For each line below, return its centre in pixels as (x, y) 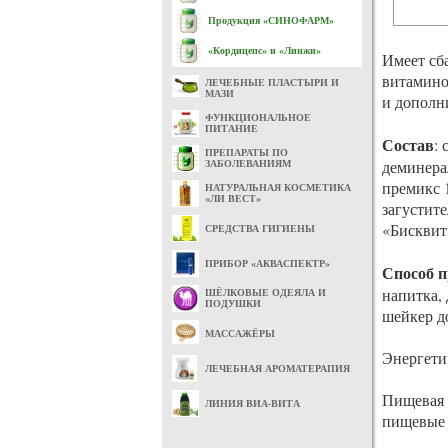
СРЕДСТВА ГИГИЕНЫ (260, 228)
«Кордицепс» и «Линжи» (264, 50)
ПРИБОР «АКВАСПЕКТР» (267, 263)
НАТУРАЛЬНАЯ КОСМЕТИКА (278, 187)
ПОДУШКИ (233, 303)
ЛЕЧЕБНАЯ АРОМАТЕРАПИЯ (277, 368)
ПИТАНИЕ (231, 128)
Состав (408, 144)
